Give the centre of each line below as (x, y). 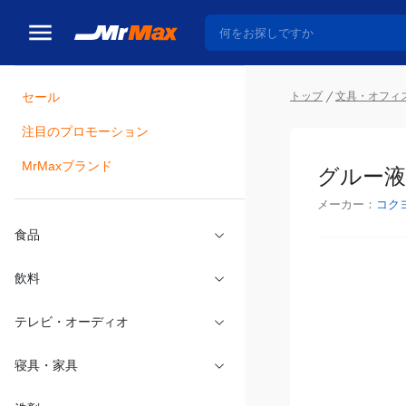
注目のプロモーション (85, 136)
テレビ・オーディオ (72, 333)
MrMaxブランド (67, 172)
